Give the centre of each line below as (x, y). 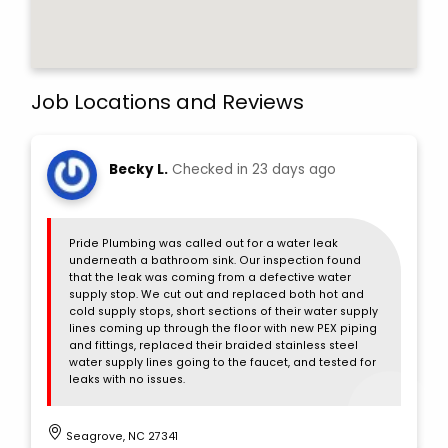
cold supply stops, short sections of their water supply (223, 312)
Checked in (211, 169)
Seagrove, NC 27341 (121, 437)
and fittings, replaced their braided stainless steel (213, 346)
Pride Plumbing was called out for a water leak (203, 244)
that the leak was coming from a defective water (209, 278)
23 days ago (293, 169)
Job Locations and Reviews (167, 101)
